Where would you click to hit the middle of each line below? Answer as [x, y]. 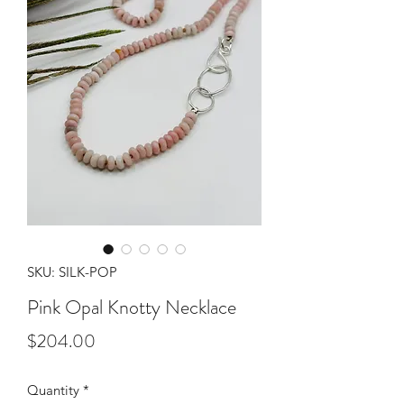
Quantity [53, 390]
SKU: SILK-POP [72, 272]
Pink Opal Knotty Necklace [132, 307]
